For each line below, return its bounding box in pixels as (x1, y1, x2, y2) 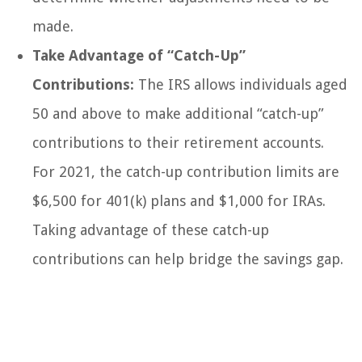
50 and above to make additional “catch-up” (32, 105, 324, 123)
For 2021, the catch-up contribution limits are (32, 163, 339, 181)
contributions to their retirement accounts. (32, 134, 324, 152)
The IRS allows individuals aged (134, 76, 347, 94)
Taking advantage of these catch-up (32, 221, 269, 239)
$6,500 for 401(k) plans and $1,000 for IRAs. (32, 192, 326, 210)
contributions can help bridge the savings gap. (32, 250, 343, 268)
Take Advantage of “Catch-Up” (32, 47, 246, 65)
